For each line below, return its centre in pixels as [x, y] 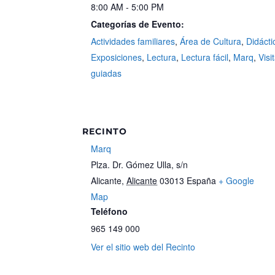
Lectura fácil [205, 57]
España [202, 180]
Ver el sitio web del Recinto [143, 246]
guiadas [107, 73]
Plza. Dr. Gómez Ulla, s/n [140, 164]
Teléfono [110, 211]
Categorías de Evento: [138, 24]
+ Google [237, 180]
